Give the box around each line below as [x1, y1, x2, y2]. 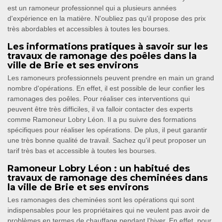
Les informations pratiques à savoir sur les [7, 41, 208, 53]
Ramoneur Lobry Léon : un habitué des [7, 163, 190, 174]
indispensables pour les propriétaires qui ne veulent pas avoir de [7, 206, 210, 215]
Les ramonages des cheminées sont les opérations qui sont [7, 196, 194, 204]
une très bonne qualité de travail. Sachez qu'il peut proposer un [7, 136, 206, 145]
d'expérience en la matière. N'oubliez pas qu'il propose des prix [7, 14, 206, 23]
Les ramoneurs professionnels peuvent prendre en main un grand [7, 74, 214, 82]
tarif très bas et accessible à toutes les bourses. [7, 147, 157, 155]
